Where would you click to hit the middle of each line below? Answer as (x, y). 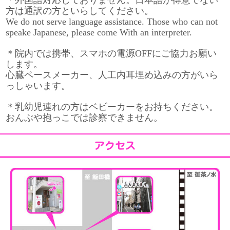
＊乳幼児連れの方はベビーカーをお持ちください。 (112, 107)
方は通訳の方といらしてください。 (80, 11)
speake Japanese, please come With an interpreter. (99, 32)
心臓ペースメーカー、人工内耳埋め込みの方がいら (112, 75)
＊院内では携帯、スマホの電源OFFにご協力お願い (111, 53)
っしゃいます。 (38, 86)
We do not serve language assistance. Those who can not (112, 22)
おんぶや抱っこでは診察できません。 (84, 118)
